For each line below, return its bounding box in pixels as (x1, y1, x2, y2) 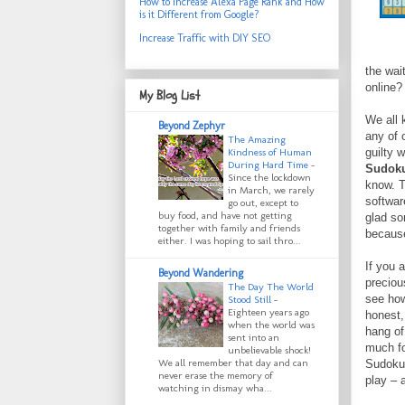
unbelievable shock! (228, 344, 311, 357)
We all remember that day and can (158, 356, 308, 370)
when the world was (228, 318, 315, 332)
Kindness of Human (228, 146, 312, 159)
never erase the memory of (158, 369, 273, 382)
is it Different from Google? (139, 7, 259, 21)
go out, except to (228, 196, 298, 210)
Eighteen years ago (228, 306, 309, 319)
